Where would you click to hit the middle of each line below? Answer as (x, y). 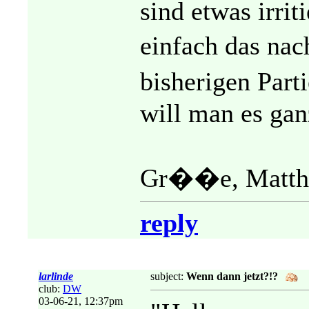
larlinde (56, 276)
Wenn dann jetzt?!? (232, 276)
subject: (168, 276)
